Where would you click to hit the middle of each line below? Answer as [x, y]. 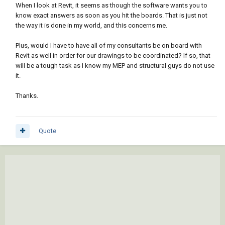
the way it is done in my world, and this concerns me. [91, 26]
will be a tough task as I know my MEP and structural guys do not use [115, 66]
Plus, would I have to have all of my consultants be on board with [109, 46]
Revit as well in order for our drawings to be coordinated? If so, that [113, 56]
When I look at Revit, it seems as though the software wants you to [111, 6]
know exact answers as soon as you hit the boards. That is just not [111, 16]
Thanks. [27, 96]
